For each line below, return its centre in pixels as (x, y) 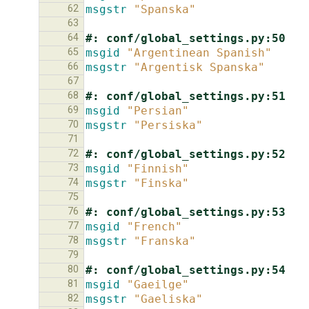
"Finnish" (158, 168)
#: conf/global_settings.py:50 (186, 38)
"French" (154, 226)
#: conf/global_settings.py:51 (186, 96)
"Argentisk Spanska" (199, 67)
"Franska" (165, 241)
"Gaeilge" (158, 284)
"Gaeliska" (168, 299)
